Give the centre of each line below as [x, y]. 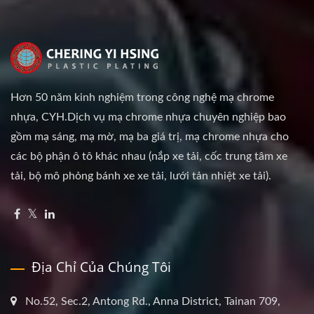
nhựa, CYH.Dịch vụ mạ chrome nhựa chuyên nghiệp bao [148, 117]
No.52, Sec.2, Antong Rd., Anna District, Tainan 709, [153, 301]
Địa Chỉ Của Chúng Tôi [101, 267]
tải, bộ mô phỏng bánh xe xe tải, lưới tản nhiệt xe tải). [141, 176]
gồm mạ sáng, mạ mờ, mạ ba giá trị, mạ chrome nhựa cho [150, 136]
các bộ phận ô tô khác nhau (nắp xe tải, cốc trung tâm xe [149, 156]
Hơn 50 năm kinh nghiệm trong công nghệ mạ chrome [142, 97]
